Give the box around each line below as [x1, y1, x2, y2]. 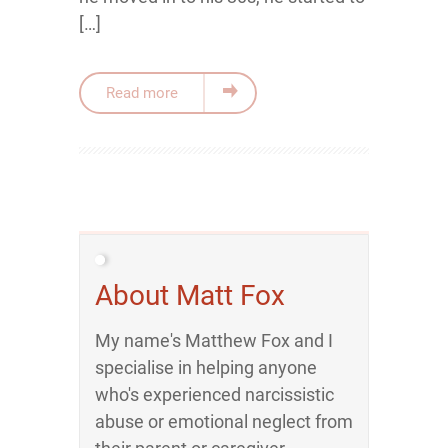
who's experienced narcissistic [95, 384, 334, 405]
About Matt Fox [95, 279, 285, 312]
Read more [106, 83, 178, 102]
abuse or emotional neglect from [95, 411, 353, 432]
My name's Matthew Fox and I [95, 330, 333, 351]
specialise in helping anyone [95, 357, 317, 378]
